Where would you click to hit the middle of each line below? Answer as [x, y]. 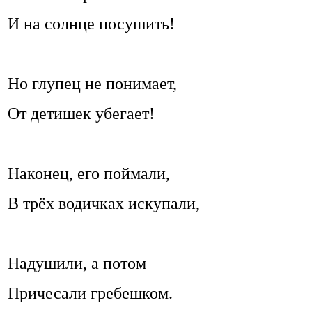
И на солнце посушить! [91, 24]
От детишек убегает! [81, 114]
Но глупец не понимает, [92, 84]
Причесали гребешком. [90, 294]
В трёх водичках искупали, [104, 204]
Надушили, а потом [77, 264]
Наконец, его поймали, [89, 174]
